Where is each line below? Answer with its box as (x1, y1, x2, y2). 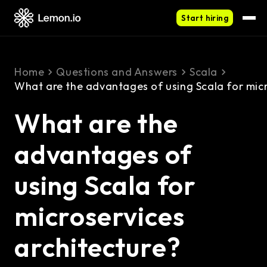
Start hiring (181, 13, 228, 23)
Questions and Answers (56, 65, 178, 79)
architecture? (14, 231, 181, 263)
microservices (14, 200, 185, 232)
